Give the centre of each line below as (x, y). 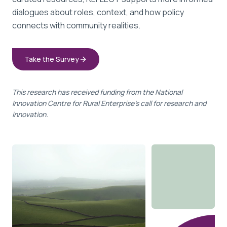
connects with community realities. (76, 25)
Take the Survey (52, 59)
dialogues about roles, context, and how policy (98, 12)
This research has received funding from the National (97, 92)
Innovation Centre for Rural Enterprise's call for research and (109, 103)
